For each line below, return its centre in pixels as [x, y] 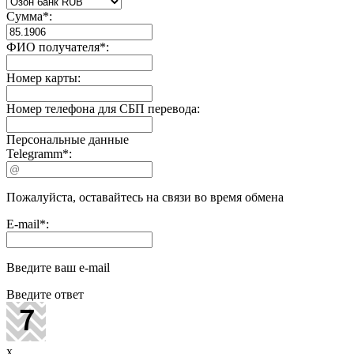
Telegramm [34, 153]
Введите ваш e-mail [58, 267]
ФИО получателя [53, 47]
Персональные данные [68, 139]
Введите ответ [45, 294]
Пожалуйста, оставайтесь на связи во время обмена [145, 197]
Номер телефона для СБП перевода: [103, 108]
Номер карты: [43, 77]
